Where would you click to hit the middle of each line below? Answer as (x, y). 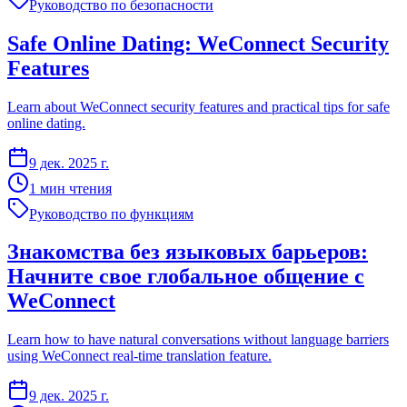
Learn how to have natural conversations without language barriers (198, 340)
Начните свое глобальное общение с (186, 277)
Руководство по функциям (111, 213)
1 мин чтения (70, 188)
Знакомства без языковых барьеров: (188, 252)
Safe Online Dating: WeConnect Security (198, 43)
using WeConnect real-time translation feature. (139, 356)
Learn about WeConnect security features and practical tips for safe (199, 106)
